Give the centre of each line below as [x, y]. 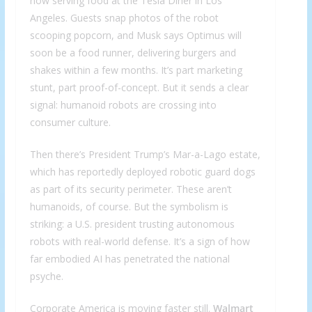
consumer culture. [70, 123]
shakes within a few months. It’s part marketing [136, 70]
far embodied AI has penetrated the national [130, 259]
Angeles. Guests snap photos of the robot [124, 18]
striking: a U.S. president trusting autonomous [132, 224]
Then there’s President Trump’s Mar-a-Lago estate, [145, 155]
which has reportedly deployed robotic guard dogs [142, 172]
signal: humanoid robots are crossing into [123, 105]
